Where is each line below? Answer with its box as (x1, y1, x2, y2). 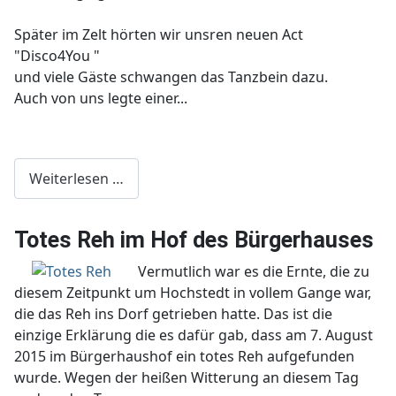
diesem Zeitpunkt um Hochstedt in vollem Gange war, (14, 282, 371, 302)
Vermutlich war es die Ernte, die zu (138, 261, 369, 281)
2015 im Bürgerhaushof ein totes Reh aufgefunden (14, 346, 354, 366)
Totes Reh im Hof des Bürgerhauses (14, 226, 374, 253)
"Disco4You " (14, 46, 100, 66)
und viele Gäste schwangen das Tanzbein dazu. (14, 67, 328, 88)
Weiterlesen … (29, 168, 124, 188)
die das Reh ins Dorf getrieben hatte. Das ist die (14, 303, 332, 324)
